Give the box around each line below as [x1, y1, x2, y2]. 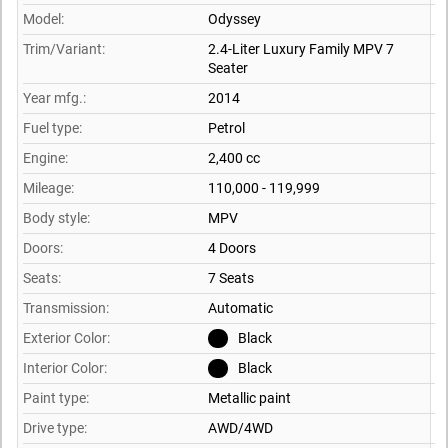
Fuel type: [23, 119, 82, 136]
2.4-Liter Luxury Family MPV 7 [208, 40, 394, 57]
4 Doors [208, 239, 256, 256]
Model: [23, 10, 64, 27]
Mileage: [23, 179, 74, 196]
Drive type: [23, 419, 87, 436]
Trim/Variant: [23, 40, 105, 57]
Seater [208, 59, 248, 76]
